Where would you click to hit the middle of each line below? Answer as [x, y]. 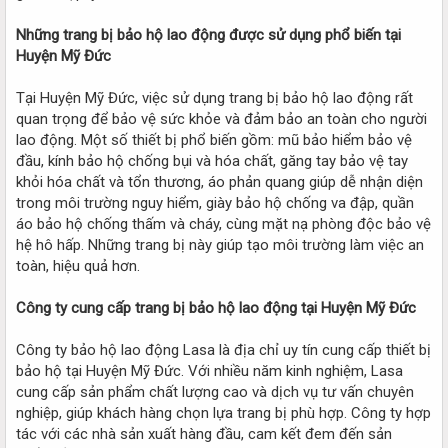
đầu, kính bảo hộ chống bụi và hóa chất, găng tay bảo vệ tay [212, 160]
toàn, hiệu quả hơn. [78, 265]
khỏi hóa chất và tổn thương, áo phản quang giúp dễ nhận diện [219, 181]
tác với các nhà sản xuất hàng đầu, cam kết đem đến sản [204, 433]
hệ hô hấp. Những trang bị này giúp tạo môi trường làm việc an [220, 244]
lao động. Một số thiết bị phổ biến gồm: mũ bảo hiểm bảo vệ [214, 139]
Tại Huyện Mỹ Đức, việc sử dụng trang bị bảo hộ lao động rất [214, 97]
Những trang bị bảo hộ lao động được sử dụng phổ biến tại [208, 34]
